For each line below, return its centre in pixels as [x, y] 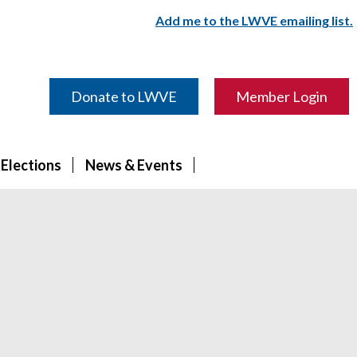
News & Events [134, 165]
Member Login [281, 96]
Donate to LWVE [124, 96]
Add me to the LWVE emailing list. [254, 20]
